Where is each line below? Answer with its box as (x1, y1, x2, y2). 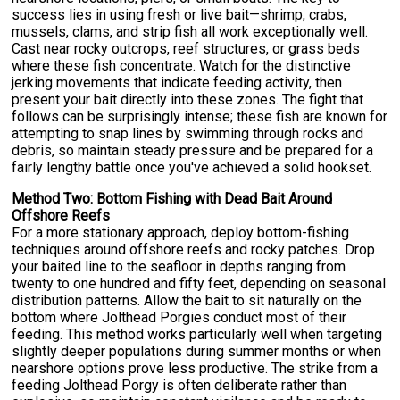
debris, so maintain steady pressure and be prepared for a (12, 142, 374, 160)
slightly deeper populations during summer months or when (12, 343, 382, 361)
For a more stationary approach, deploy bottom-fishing (12, 224, 350, 242)
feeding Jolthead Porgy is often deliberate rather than (12, 377, 347, 395)
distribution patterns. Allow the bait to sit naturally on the (12, 292, 362, 310)
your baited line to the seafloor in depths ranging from (12, 258, 346, 276)
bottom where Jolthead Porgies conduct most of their (12, 309, 347, 327)
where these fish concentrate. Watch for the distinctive (12, 57, 352, 75)
